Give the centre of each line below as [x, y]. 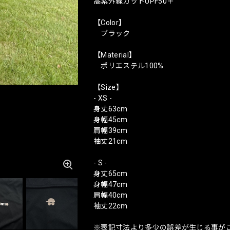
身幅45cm [110, 120]
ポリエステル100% [129, 66]
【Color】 [110, 23]
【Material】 [115, 55]
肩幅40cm [110, 195]
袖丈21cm [110, 141]
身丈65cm [110, 174]
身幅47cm [110, 185]
